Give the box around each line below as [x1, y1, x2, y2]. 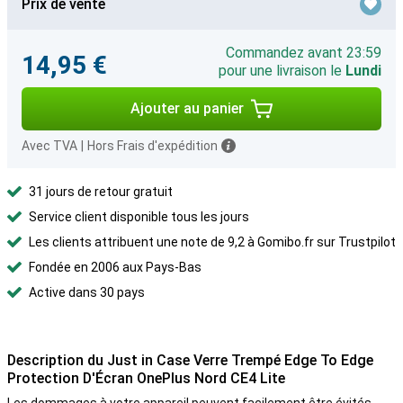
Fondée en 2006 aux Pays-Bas [29, 260, 201, 274]
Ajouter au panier [130, 100, 244, 117]
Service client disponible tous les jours [29, 210, 249, 224]
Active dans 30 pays [29, 285, 145, 300]
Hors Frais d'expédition [87, 139, 218, 153]
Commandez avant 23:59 [226, 44, 381, 61]
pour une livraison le [219, 62, 345, 79]
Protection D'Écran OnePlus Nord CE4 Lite [7, 370, 285, 387]
